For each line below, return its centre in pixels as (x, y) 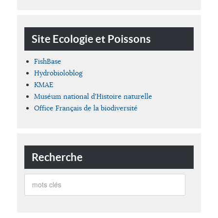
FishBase (48, 61)
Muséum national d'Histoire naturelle (93, 96)
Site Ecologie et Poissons (91, 38)
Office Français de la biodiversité (86, 108)
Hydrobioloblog (58, 73)
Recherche (57, 157)
